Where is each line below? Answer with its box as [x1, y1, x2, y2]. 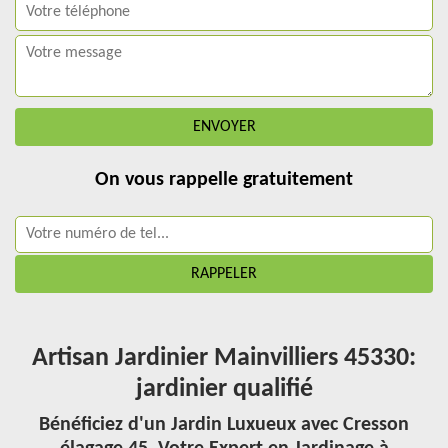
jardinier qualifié [135, 376, 313, 403]
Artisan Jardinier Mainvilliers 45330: [32, 345, 416, 372]
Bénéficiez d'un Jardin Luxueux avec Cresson [39, 415, 409, 435]
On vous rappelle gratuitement [95, 170, 353, 190]
